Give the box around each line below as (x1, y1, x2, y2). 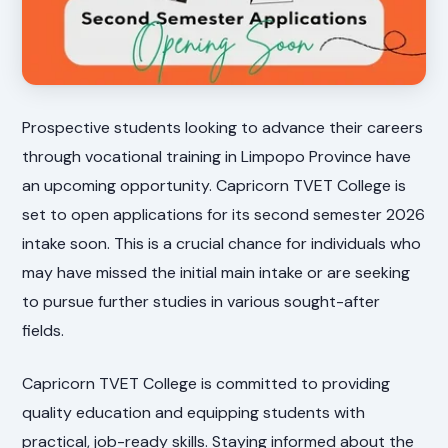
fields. (22, 319, 65, 341)
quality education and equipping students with (22, 401, 366, 423)
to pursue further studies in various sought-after (22, 290, 381, 312)
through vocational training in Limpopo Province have (22, 145, 412, 167)
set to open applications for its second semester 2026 (22, 203, 426, 225)
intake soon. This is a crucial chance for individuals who (22, 232, 422, 254)
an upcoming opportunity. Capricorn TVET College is (22, 174, 407, 196)
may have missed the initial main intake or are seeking (22, 261, 411, 283)
